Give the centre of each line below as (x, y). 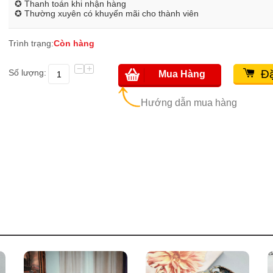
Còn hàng (74, 43)
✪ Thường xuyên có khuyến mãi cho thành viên (107, 13)
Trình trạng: (31, 43)
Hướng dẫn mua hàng (189, 103)
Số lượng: (27, 73)
